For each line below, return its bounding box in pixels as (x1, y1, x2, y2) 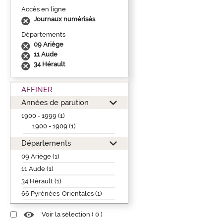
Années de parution (21, 98, 89, 107)
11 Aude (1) (21, 165, 54, 172)
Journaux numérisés (34, 15, 95, 23)
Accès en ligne (21, 5, 66, 13)
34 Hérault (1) (21, 177, 61, 185)
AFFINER (21, 85, 53, 94)
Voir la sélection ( (42, 211, 95, 219)
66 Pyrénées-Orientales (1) (21, 189, 102, 197)
